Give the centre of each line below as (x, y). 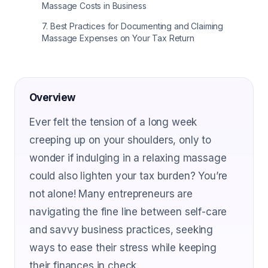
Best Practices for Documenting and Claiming (137, 26)
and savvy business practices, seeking (121, 230)
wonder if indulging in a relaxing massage (128, 158)
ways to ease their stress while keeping (123, 248)
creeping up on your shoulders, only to (120, 140)
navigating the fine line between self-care (128, 212)
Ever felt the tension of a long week (113, 122)
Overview (52, 98)
